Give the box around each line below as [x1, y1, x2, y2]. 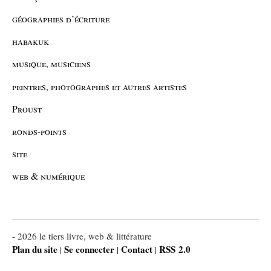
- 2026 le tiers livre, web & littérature [12, 230, 152, 243]
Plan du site [12, 243, 57, 256]
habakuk [12, 34, 49, 48]
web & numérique [12, 169, 85, 183]
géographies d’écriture [12, 11, 109, 25]
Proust [12, 102, 42, 115]
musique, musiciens [12, 57, 91, 70]
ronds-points [12, 124, 67, 137]
